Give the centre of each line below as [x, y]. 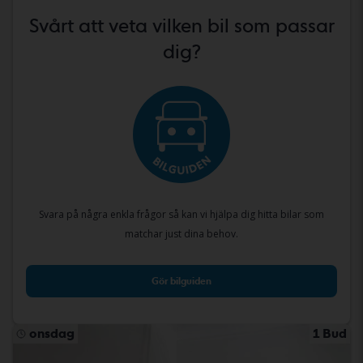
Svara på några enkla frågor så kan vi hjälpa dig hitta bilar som [181, 214]
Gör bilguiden [181, 282]
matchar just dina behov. [181, 233]
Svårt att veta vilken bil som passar [181, 25]
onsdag [52, 333]
